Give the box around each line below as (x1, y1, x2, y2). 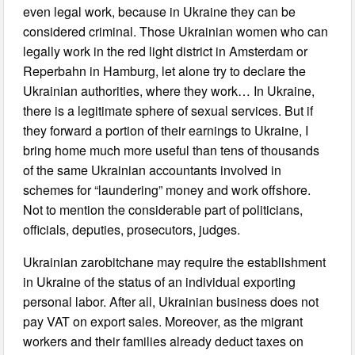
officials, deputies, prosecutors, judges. (23, 220, 241, 239)
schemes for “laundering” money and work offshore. (23, 181, 311, 199)
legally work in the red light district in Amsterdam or (23, 42, 308, 60)
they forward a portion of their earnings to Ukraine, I (23, 121, 309, 139)
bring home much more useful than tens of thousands (23, 141, 320, 159)
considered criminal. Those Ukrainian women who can (23, 22, 329, 40)
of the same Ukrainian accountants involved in (23, 161, 282, 179)
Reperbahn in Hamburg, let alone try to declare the (23, 62, 307, 80)
